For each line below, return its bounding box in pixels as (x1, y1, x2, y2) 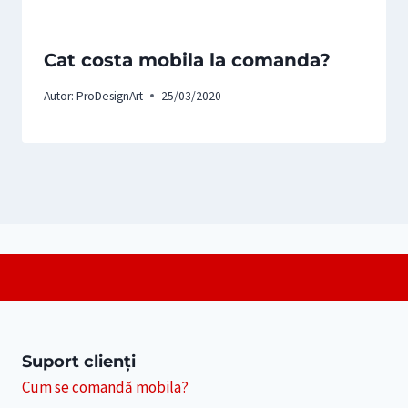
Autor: (44, 87, 74, 104)
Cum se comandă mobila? (22, 377, 189, 398)
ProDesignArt (76, 87, 144, 104)
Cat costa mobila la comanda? (44, 49, 331, 72)
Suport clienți (22, 351, 136, 372)
